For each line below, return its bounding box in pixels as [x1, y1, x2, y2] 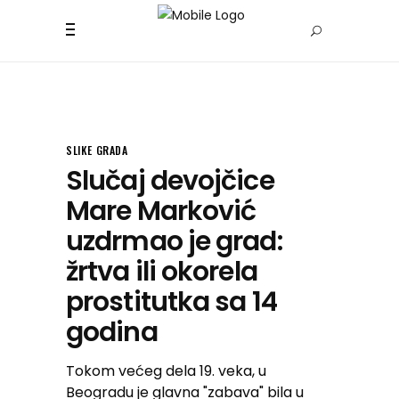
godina [66, 313, 158, 351]
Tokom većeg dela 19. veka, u [66, 361, 266, 381]
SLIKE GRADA [66, 142, 128, 158]
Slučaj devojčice [66, 162, 274, 199]
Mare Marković [66, 192, 256, 230]
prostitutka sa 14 [66, 283, 277, 321]
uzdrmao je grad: [66, 223, 282, 260]
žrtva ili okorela [66, 253, 257, 290]
